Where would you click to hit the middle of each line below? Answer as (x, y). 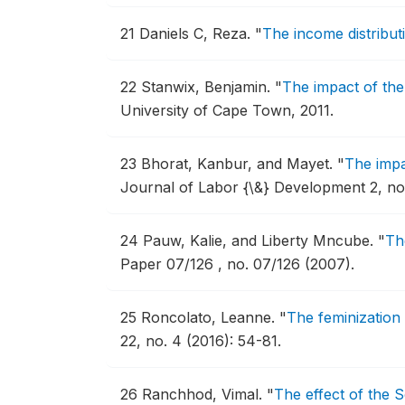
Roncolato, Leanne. (210, 317)
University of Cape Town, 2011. (227, 110)
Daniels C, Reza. (197, 33)
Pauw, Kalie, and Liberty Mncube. (260, 240)
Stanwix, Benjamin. (208, 87)
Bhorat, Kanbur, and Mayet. (239, 164)
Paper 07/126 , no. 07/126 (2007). (237, 264)
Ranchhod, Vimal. (204, 394)
